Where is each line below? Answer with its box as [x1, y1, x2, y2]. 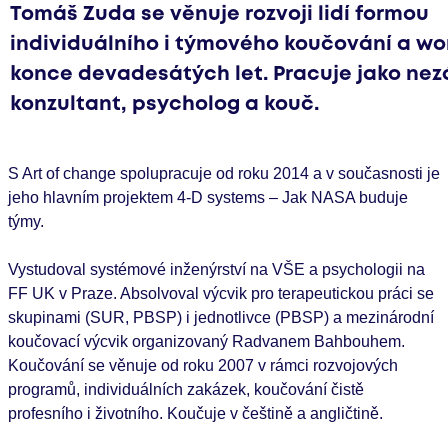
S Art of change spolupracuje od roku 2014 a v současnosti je [8, 165, 440, 183]
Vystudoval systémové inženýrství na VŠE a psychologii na [8, 261, 425, 279]
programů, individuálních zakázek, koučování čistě [8, 381, 364, 399]
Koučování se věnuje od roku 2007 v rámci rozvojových [8, 357, 398, 375]
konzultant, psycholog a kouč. [10, 95, 319, 115]
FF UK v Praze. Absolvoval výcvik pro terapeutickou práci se [8, 285, 434, 303]
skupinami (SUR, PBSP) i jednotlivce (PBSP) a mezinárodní [8, 309, 434, 327]
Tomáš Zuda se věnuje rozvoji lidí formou [10, 5, 429, 25]
